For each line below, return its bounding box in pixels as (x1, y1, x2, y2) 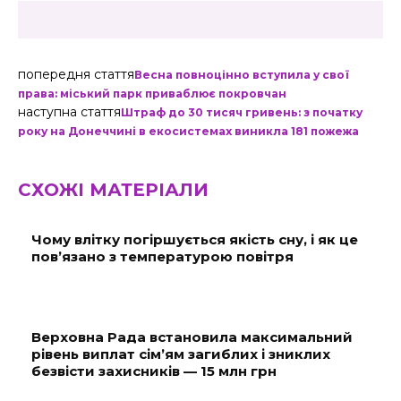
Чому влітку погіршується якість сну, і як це (31, 231, 358, 248)
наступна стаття (18, 104, 121, 120)
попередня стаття (18, 66, 134, 82)
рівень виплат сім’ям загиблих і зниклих (31, 346, 330, 363)
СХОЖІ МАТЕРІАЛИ (18, 179, 209, 200)
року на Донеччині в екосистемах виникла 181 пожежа (18, 124, 359, 138)
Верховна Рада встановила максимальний (31, 328, 353, 346)
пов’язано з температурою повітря (31, 248, 294, 265)
